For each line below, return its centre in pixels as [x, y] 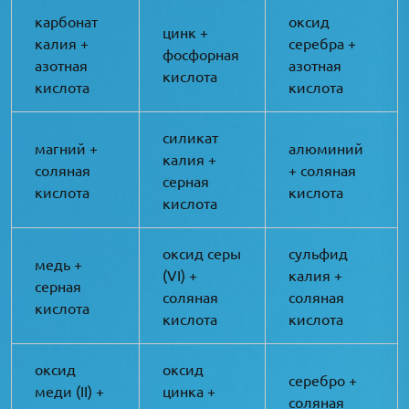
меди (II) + [69, 390]
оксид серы [202, 252]
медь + [58, 263]
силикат [190, 136]
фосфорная [201, 53]
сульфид [318, 252]
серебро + [323, 379]
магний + [66, 147]
